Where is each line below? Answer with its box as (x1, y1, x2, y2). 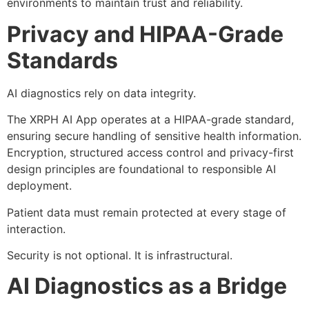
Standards (7, 46, 118, 74)
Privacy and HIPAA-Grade (7, 20, 283, 48)
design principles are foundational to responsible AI (7, 162, 276, 177)
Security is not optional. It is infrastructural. (7, 248, 232, 262)
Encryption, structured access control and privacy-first (7, 146, 294, 160)
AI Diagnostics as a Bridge (7, 272, 287, 300)
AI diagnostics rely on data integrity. (7, 86, 196, 100)
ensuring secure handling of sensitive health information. (7, 129, 301, 143)
